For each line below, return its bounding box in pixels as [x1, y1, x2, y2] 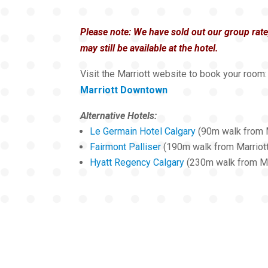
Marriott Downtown [80, 84, 168, 96]
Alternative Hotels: [80, 110, 157, 122]
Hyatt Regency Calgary [90, 157, 185, 169]
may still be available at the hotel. [80, 42, 221, 54]
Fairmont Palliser [90, 141, 162, 153]
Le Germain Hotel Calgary [90, 126, 196, 138]
